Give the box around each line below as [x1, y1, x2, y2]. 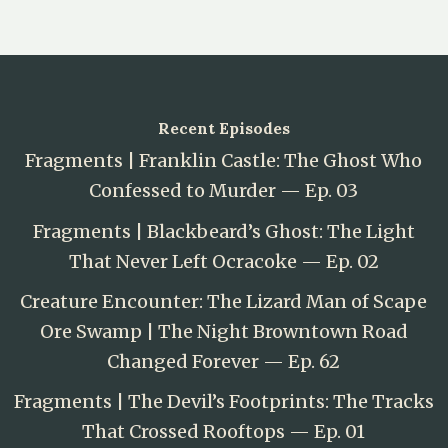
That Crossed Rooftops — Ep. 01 [82, 420, 366, 444]
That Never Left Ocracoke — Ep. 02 [68, 249, 379, 273]
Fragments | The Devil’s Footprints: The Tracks [13, 390, 434, 414]
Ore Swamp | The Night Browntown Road [39, 320, 408, 344]
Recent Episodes [157, 118, 290, 139]
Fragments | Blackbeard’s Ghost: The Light [32, 219, 415, 243]
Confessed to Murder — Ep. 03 [89, 179, 359, 203]
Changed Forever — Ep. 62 [107, 350, 341, 374]
